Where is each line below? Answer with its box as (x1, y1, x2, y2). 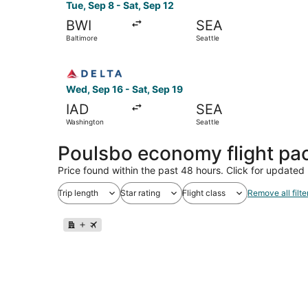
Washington (66, 117, 104, 126)
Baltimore (66, 33, 98, 42)
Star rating (120, 187, 160, 198)
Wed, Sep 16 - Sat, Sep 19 (66, 82, 183, 95)
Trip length (58, 187, 98, 198)
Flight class (182, 187, 225, 198)
